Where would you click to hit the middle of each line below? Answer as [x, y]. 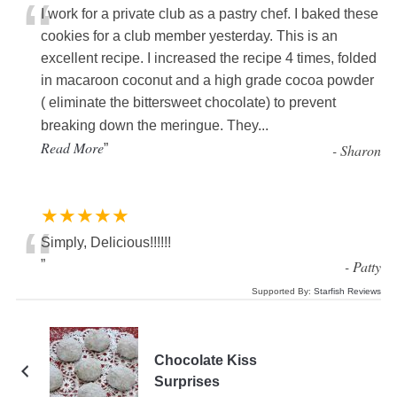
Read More [72, 148]
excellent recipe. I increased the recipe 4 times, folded [208, 58]
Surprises [187, 382]
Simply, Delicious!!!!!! [105, 243]
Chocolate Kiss [205, 361]
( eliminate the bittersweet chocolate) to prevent [188, 103]
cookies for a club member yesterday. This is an [189, 36]
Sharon [361, 151]
